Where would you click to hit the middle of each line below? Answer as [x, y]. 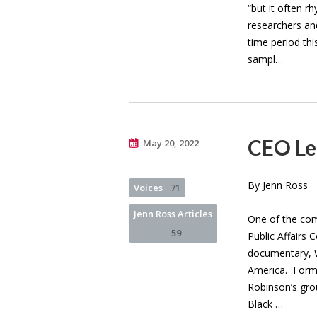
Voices [149, 187]
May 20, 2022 [171, 143]
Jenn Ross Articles [173, 213]
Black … [265, 304]
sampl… [265, 59]
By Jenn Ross [278, 185]
